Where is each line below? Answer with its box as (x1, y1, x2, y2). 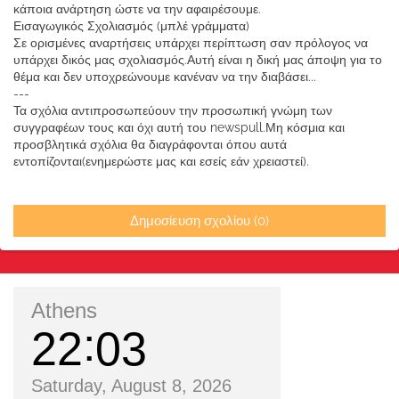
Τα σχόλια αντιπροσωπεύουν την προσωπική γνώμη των (13, 103, 332, 118)
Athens (31, 298, 97, 323)
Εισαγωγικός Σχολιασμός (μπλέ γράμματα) (13, 19, 249, 34)
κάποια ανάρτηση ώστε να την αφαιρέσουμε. (13, 2, 261, 17)
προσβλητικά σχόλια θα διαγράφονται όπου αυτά (13, 137, 287, 152)
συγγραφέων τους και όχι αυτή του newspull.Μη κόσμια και (13, 120, 345, 135)
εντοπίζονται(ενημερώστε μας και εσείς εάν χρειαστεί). (13, 154, 309, 169)
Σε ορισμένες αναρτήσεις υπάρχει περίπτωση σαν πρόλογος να (13, 36, 368, 51)
